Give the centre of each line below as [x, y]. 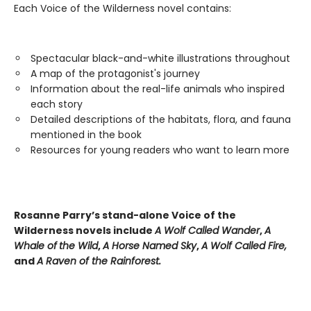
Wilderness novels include [84, 230]
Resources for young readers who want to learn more [160, 150]
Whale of [35, 246]
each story [57, 104]
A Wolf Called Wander [207, 230]
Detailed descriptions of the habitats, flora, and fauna [161, 119]
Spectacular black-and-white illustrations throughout [160, 58]
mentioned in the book [86, 135]
